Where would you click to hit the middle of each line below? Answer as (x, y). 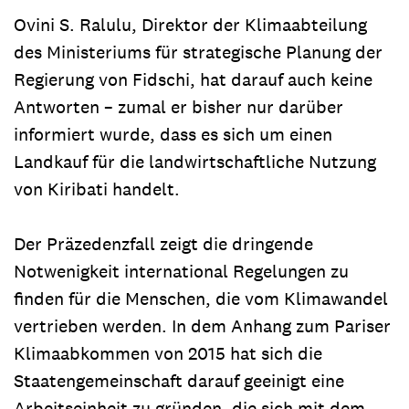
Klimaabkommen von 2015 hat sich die (168, 353)
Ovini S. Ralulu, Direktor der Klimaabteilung (190, 24)
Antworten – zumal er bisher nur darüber (178, 106)
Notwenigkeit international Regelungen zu (181, 271)
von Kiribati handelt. (97, 189)
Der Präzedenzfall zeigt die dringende (163, 243)
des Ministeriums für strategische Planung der (198, 52)
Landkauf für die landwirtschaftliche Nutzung (195, 161)
